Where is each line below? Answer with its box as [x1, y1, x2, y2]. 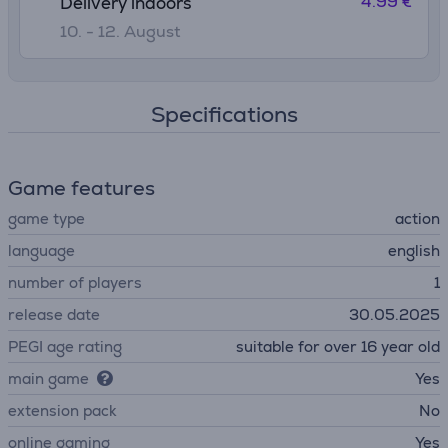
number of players [8, 273, 142, 292]
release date [8, 305, 100, 324]
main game [8, 369, 89, 388]
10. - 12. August [60, 21, 180, 42]
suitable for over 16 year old [236, 337, 440, 356]
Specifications [150, 100, 298, 129]
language [8, 241, 75, 260]
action [395, 209, 440, 228]
